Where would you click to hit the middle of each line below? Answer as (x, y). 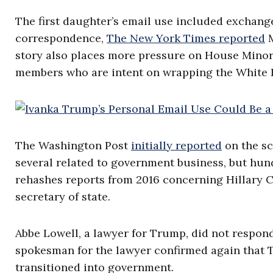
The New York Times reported (186, 38)
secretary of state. (63, 197)
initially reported (176, 145)
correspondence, (61, 38)
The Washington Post (73, 145)
